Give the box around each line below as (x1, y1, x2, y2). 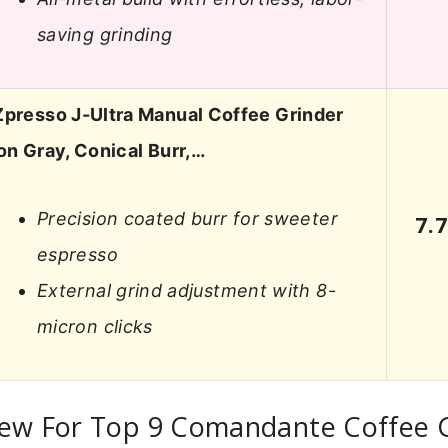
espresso (37, 244, 118, 266)
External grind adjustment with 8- (37, 280, 336, 302)
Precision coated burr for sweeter (37, 208, 338, 230)
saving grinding (37, 24, 173, 46)
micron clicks (37, 316, 153, 338)
